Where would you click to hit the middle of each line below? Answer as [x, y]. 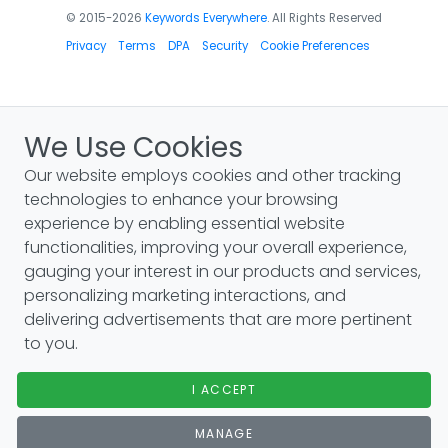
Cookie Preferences [315, 45]
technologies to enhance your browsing [181, 199]
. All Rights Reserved [324, 17]
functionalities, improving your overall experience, [215, 247]
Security [225, 45]
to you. [51, 343]
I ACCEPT [224, 389]
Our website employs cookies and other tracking [212, 175]
